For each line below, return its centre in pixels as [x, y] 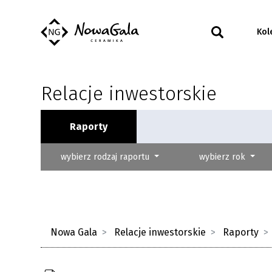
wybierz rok [224, 157]
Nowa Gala [74, 233]
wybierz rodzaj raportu [107, 157]
